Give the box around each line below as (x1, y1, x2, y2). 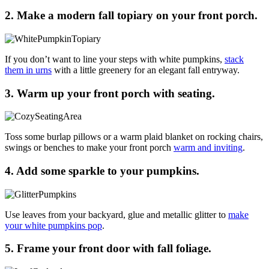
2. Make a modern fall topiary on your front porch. (5, 9, 258, 22)
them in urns (5, 64, 52, 75)
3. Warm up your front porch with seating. (5, 86, 215, 100)
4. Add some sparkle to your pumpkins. (5, 164, 199, 177)
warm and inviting (174, 142, 243, 153)
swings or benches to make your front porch (5, 142, 174, 153)
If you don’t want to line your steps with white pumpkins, (5, 53, 225, 64)
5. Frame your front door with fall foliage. (5, 242, 211, 255)
